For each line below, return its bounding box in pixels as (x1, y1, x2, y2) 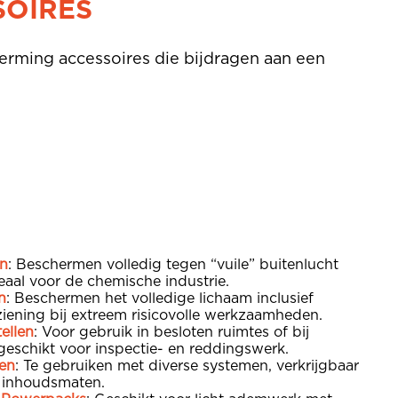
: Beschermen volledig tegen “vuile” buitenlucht (8, 257, 338, 272)
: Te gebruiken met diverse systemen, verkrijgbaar (15, 358, 359, 373)
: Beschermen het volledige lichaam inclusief (6, 291, 314, 306)
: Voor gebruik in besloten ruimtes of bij (34, 324, 309, 339)
